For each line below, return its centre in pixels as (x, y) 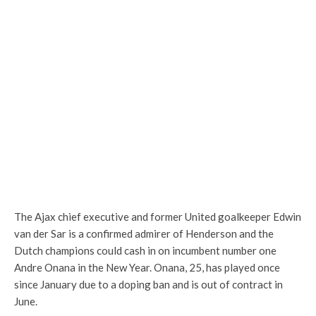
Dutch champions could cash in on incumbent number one (145, 250)
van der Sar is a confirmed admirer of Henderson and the (144, 233)
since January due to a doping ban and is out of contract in (148, 284)
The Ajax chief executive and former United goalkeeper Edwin (158, 217)
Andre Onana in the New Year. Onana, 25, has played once (147, 267)
